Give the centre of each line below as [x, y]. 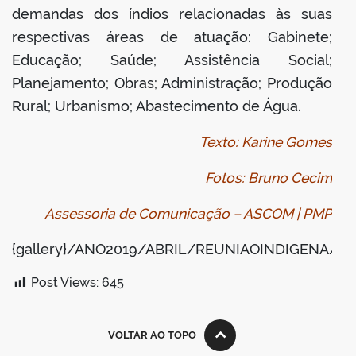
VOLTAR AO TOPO [152, 335]
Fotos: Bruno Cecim [269, 178]
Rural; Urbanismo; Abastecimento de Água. [159, 106]
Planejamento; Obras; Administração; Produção [172, 83]
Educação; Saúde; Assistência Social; [172, 60]
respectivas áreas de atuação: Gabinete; [172, 37]
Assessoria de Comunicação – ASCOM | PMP [188, 214]
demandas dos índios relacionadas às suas [172, 14]
